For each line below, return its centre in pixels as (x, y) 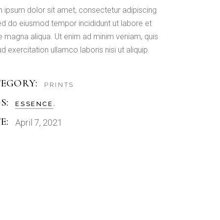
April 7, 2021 (39, 123)
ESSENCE (34, 104)
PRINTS (59, 85)
